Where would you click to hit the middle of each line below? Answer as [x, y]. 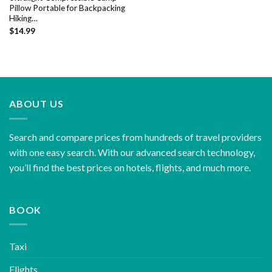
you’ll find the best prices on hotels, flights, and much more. [130, 167]
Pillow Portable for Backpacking [67, 8]
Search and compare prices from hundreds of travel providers [135, 137]
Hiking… [23, 19]
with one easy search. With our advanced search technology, [132, 152]
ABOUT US [36, 104]
